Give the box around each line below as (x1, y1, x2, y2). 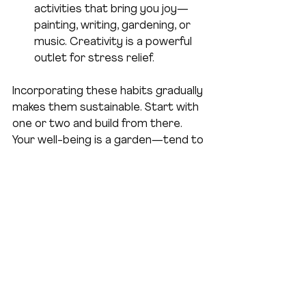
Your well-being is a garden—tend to (12, 135, 206, 147)
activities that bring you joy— (34, 4, 189, 16)
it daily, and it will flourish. (12, 152, 141, 163)
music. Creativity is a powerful (34, 37, 195, 48)
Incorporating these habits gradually (12, 86, 206, 98)
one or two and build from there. (12, 119, 185, 130)
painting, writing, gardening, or (34, 20, 193, 32)
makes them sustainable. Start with (12, 102, 201, 114)
